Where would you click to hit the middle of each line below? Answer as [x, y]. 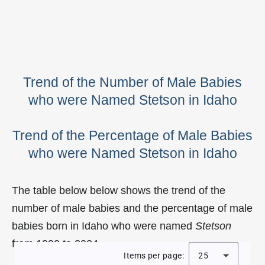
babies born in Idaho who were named [104, 226]
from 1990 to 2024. [56, 244]
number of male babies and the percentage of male [132, 208]
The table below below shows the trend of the [119, 190]
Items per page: [154, 256]
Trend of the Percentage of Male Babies [132, 135]
